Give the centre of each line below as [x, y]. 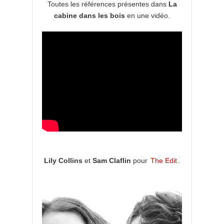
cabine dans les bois [89, 16]
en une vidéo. [147, 16]
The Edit [164, 161]
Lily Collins [63, 161]
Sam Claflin [112, 161]
